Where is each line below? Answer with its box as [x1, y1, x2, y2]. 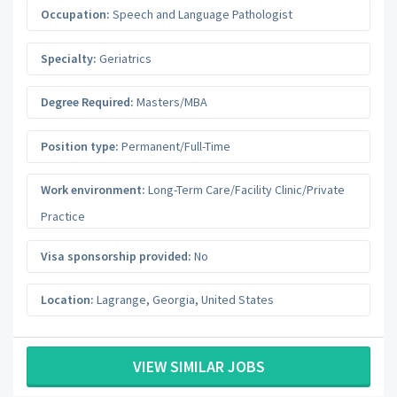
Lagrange [97, 292, 146, 308]
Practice [41, 208, 85, 225]
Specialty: [41, 50, 97, 66]
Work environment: [41, 182, 145, 198]
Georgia [152, 292, 195, 308]
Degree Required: [41, 94, 134, 111]
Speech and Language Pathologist [110, 6, 292, 23]
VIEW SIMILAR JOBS [132, 355, 265, 377]
